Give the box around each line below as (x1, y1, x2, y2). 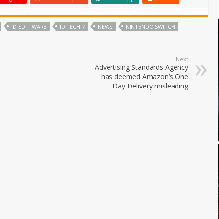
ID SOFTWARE (11, 22, 46, 30)
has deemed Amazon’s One (101, 71, 188, 81)
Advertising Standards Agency (95, 62, 188, 72)
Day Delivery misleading (112, 81, 188, 90)
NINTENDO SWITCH (126, 22, 175, 30)
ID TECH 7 (60, 22, 85, 30)
